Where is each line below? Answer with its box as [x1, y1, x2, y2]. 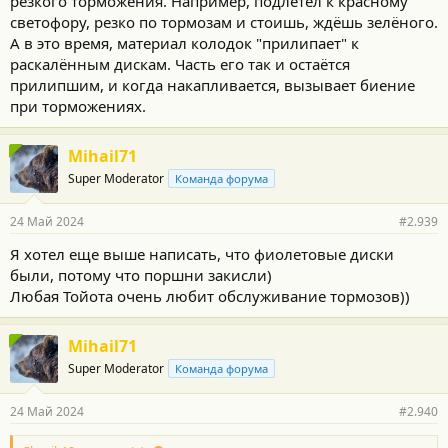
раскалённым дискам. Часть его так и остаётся [10, 54, 350, 74]
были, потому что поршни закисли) [10, 265, 272, 285]
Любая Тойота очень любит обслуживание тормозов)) [10, 286, 410, 306]
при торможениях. [10, 96, 146, 116]
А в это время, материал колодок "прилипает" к [10, 33, 359, 53]
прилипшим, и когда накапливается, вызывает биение [10, 75, 415, 95]
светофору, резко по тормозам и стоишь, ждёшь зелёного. [10, 12, 438, 32]
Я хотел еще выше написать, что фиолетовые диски [10, 244, 394, 264]
